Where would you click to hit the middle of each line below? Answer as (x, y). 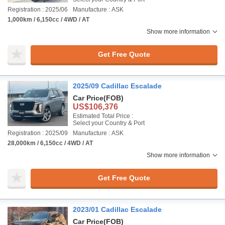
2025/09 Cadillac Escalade (117, 86)
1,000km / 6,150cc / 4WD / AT (48, 20)
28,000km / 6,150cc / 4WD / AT (50, 143)
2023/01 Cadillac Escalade (117, 209)
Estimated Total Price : (103, 116)
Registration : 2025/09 (38, 133)
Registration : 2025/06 (38, 10)
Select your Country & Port (109, 123)
